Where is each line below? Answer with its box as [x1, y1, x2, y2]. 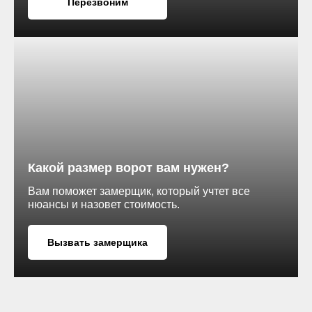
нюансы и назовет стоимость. [28, 198, 180, 210]
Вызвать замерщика [47, 237, 148, 248]
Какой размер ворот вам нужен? [28, 161, 229, 175]
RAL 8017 [1, 102, 51, 114]
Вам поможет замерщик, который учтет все [28, 185, 250, 197]
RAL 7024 [1, 47, 51, 59]
